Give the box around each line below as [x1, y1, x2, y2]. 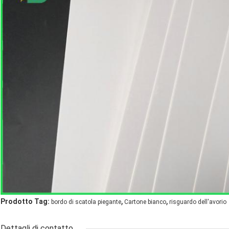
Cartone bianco [124, 198, 166, 206]
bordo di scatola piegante [51, 198, 121, 206]
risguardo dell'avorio [169, 198, 226, 206]
